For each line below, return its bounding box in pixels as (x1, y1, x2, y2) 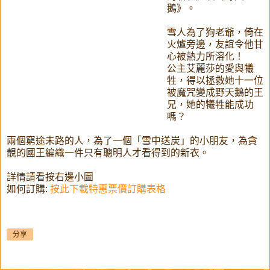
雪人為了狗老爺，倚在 (167, 27, 263, 38)
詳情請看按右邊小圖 (7, 172, 93, 183)
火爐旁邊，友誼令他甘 (167, 39, 263, 50)
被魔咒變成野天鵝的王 (167, 87, 263, 98)
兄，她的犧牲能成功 (167, 99, 254, 110)
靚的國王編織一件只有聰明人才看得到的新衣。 (7, 148, 209, 159)
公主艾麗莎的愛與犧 (167, 63, 254, 74)
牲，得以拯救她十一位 (167, 75, 263, 86)
